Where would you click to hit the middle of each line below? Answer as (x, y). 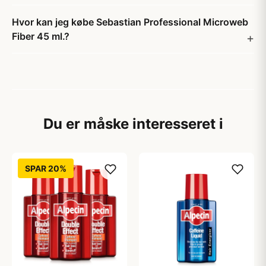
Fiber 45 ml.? (41, 36)
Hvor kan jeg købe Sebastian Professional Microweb (130, 22)
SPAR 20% (46, 168)
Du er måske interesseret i (133, 124)
